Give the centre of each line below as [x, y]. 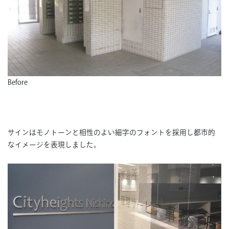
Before [18, 83]
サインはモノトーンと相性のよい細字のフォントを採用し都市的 [111, 133]
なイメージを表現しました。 [54, 145]
